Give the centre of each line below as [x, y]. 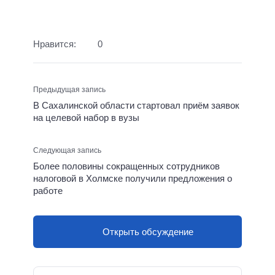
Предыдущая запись [69, 90]
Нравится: [55, 44]
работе [48, 191]
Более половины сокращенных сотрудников [126, 166]
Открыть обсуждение [148, 231]
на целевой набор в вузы [86, 118]
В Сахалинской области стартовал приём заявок [136, 105]
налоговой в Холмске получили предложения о [133, 178]
